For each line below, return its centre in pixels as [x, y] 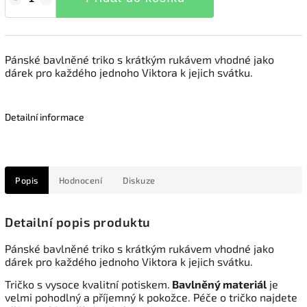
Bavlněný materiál [218, 284]
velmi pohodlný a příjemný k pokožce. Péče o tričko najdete [151, 297]
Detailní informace [45, 117]
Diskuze [139, 180]
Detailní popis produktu [78, 222]
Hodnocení [80, 180]
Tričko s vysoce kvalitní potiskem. [87, 284]
